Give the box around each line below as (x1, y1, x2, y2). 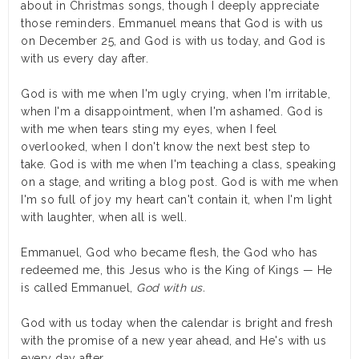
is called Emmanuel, (21, 280, 136, 294)
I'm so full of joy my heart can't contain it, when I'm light (21, 192, 332, 206)
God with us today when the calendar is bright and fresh (21, 316, 333, 329)
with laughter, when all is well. (21, 210, 187, 224)
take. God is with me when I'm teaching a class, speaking (21, 157, 336, 171)
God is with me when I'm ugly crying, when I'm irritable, (21, 87, 330, 100)
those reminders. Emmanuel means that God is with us (21, 16, 324, 30)
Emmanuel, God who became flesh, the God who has (21, 245, 318, 259)
